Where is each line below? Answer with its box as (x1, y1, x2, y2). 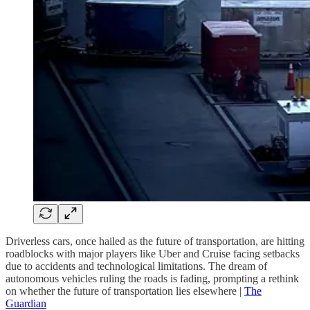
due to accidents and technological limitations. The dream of (6, 259, 267, 272)
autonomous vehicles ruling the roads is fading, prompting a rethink (6, 272, 299, 284)
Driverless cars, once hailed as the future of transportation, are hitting (6, 235, 304, 247)
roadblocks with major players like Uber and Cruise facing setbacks (6, 247, 300, 259)
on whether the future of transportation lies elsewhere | (6, 284, 244, 297)
